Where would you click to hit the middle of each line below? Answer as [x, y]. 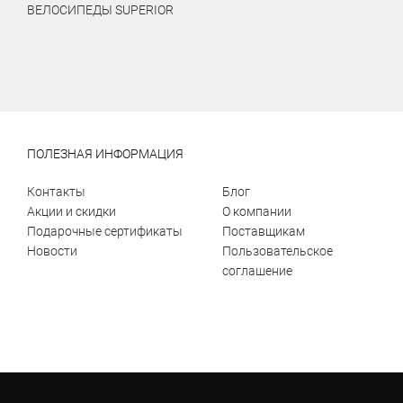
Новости [52, 251]
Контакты [56, 192]
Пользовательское [278, 251]
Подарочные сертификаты [105, 231]
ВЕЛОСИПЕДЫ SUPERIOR [100, 10]
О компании [257, 211]
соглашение [258, 271]
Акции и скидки [72, 211]
